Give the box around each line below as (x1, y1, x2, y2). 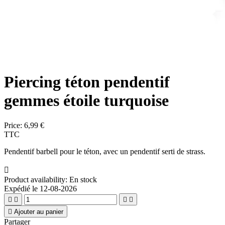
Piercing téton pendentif (4, 73, 170, 91)
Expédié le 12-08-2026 (4, 184, 77, 193)
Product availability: (4, 175, 67, 184)
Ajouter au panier (14, 207, 63, 215)
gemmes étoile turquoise (4, 91, 169, 110)
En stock (69, 175, 97, 184)
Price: (4, 121, 24, 130)
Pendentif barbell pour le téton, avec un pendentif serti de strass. (4, 147, 205, 156)
